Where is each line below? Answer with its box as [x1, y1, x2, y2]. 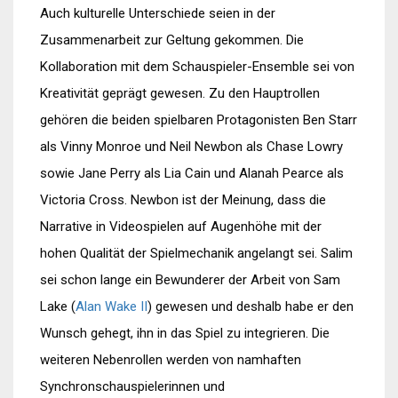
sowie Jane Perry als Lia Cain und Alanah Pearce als [40, 165, 344, 181]
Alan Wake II [76, 298, 147, 314]
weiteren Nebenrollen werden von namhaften [40, 352, 301, 368]
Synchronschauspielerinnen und [40, 378, 225, 394]
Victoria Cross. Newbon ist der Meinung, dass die [40, 192, 326, 208]
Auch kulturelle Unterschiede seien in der [40, 5, 275, 21]
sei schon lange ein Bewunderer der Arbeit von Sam [40, 272, 340, 288]
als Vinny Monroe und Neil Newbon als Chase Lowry [40, 139, 343, 155]
